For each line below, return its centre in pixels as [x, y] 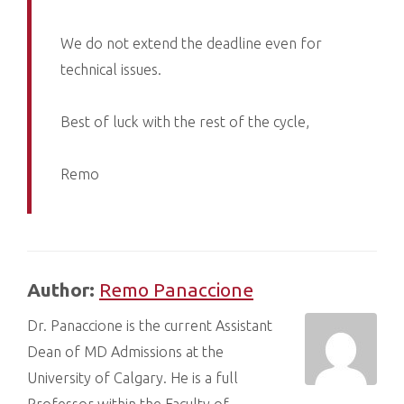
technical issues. [111, 70]
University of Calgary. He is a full [133, 377]
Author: [63, 290]
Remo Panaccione [176, 290]
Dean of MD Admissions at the [125, 351]
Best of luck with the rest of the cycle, [185, 122]
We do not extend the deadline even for [192, 44]
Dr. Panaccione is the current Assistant [150, 325]
